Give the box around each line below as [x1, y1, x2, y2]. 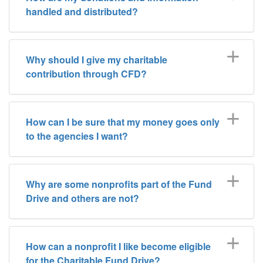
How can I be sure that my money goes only [26, 114, 220, 129]
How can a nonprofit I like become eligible [26, 239, 211, 253]
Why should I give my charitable [26, 52, 167, 66]
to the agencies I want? [26, 129, 128, 143]
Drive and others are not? [26, 191, 139, 205]
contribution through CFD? [26, 66, 147, 80]
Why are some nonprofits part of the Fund [26, 177, 212, 191]
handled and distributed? [26, 4, 138, 18]
